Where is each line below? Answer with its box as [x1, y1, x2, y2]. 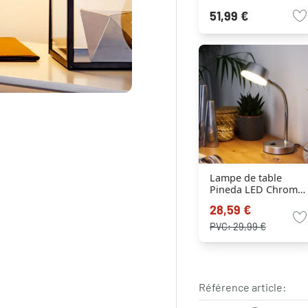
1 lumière [209, 194, 254, 208]
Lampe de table [209, 170, 282, 184]
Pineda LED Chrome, [209, 182, 306, 196]
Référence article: [198, 280, 286, 294]
